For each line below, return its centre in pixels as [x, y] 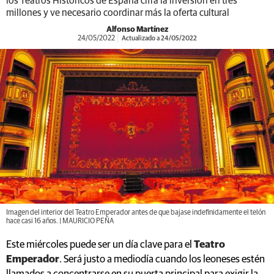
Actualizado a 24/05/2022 [158, 38]
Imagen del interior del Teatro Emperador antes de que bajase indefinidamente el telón [136, 213]
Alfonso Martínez [137, 30]
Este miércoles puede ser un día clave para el [99, 245]
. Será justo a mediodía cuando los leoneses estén [162, 259]
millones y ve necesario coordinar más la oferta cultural [118, 13]
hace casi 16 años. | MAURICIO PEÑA [60, 221]
